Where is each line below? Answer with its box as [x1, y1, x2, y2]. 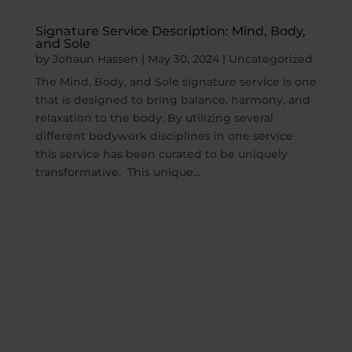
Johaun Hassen [52, 51, 138, 66]
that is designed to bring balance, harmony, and [35, 92, 310, 107]
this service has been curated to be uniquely [35, 146, 288, 161]
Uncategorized [228, 51, 313, 66]
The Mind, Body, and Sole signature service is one [35, 74, 317, 89]
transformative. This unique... [35, 164, 200, 179]
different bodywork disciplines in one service [35, 128, 293, 143]
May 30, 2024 [147, 51, 219, 66]
